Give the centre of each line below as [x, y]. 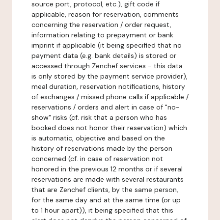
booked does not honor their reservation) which [109, 128]
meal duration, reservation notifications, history [108, 86]
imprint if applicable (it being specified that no [107, 45]
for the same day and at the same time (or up [106, 200]
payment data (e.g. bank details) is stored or [104, 55]
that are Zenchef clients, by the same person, [105, 190]
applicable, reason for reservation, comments [105, 14]
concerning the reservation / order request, [101, 25]
